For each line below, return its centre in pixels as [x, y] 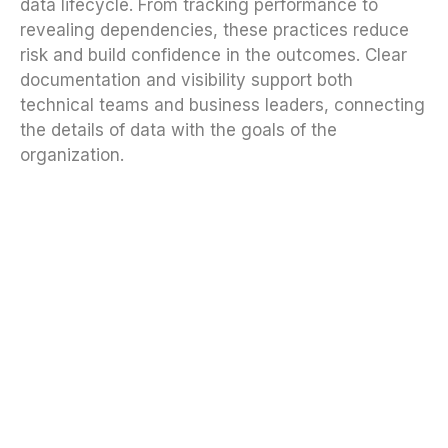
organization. [72, 155]
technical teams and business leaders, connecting [222, 105]
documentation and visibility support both [186, 80]
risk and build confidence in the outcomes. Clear [213, 55]
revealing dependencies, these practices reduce [214, 30]
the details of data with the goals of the [178, 130]
